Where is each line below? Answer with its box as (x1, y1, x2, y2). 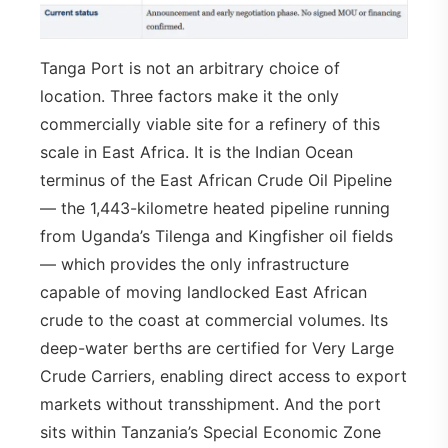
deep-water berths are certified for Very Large (40, 337, 394, 358)
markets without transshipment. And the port (40, 393, 381, 414)
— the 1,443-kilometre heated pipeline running (40, 197, 390, 218)
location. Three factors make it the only (40, 85, 339, 106)
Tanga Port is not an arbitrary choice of (40, 57, 340, 78)
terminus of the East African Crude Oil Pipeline (40, 169, 392, 190)
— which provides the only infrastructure (40, 253, 349, 274)
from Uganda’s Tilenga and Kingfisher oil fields (40, 225, 393, 246)
